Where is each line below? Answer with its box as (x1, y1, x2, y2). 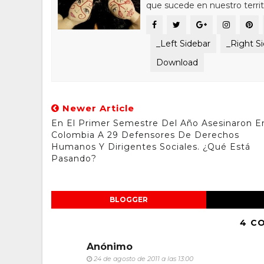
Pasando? (51, 153, 97, 164)
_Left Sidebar (156, 38, 210, 49)
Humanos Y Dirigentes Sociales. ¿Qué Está (51, 141, 250, 152)
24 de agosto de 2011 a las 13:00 (94, 255, 193, 263)
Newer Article (60, 103, 134, 114)
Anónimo (87, 241, 133, 252)
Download (156, 57, 198, 68)
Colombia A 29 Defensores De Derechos (51, 130, 239, 140)
